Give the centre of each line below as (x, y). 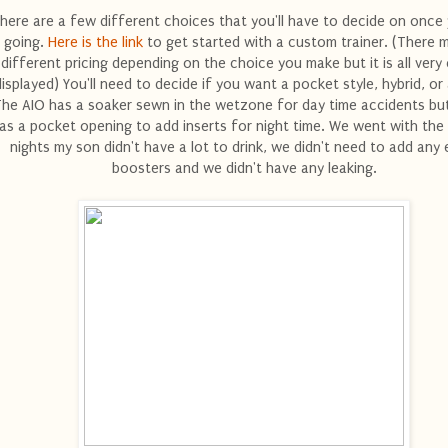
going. (25, 42)
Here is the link (95, 42)
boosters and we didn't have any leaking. (244, 168)
